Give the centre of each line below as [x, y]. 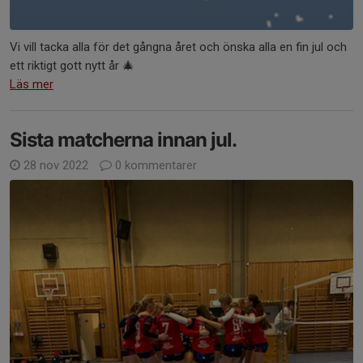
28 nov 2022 [56, 166]
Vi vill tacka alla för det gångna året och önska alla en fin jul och [178, 47]
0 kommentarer [154, 166]
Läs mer [32, 85]
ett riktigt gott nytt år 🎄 [72, 66]
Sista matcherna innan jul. [123, 140]
